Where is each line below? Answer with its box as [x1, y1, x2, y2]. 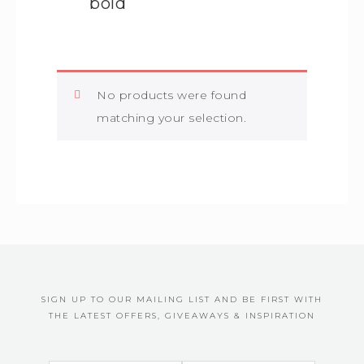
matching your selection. [97, 110, 246, 125]
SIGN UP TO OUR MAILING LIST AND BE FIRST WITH [41, 294, 323, 305]
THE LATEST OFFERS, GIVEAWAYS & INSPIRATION [49, 310, 315, 321]
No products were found [97, 88, 246, 102]
